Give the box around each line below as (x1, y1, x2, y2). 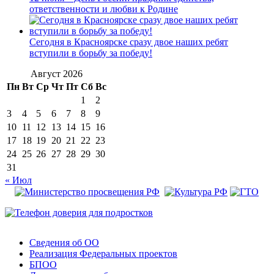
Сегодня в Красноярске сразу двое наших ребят (29, 36, 228, 47)
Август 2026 (31, 68, 83, 79)
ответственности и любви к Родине (29, 3, 178, 14)
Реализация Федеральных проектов (29, 248, 177, 259)
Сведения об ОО (29, 237, 99, 248)
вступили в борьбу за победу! (29, 47, 152, 58)
